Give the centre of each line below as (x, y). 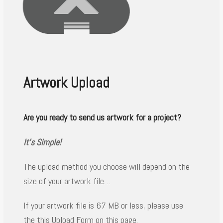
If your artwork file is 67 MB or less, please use (104, 205)
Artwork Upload (67, 83)
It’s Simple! (43, 142)
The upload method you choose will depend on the (107, 167)
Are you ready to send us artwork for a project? (103, 117)
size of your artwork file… (67, 181)
